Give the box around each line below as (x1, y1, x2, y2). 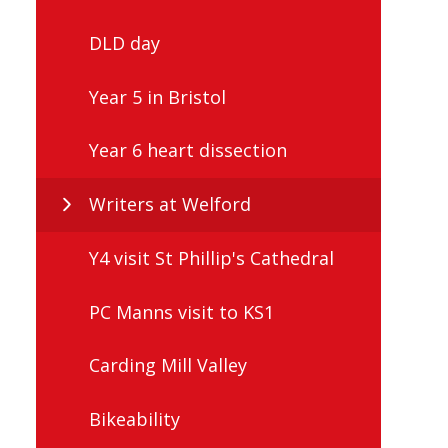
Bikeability (89, 407, 180, 432)
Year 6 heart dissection (89, 138, 287, 163)
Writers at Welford (89, 192, 251, 217)
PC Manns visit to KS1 (89, 299, 274, 324)
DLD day (89, 30, 160, 55)
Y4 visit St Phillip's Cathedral (89, 245, 334, 270)
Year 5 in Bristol (89, 84, 226, 109)
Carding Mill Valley (89, 353, 247, 378)
